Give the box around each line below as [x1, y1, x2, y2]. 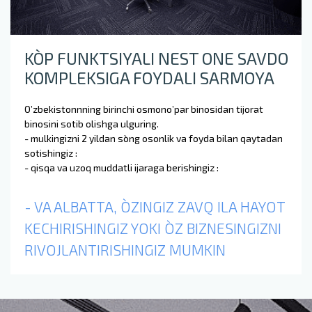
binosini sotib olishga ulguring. [24, 117, 159, 130]
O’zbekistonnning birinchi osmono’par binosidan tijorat [24, 102, 263, 115]
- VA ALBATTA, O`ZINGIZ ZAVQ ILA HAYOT [24, 197, 285, 215]
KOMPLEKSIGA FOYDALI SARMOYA [24, 67, 274, 88]
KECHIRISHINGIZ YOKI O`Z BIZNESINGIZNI [24, 219, 281, 237]
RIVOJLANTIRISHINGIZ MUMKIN [24, 240, 226, 258]
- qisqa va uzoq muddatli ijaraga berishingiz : [24, 161, 219, 173]
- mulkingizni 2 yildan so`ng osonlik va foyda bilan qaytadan [24, 132, 283, 144]
